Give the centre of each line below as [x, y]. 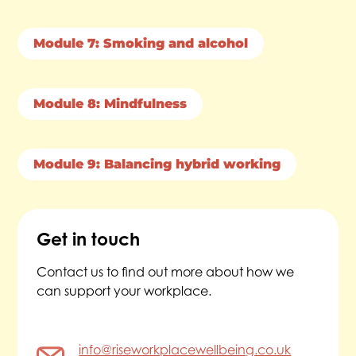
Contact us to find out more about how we [166, 271]
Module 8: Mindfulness [110, 103]
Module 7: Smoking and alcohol [141, 43]
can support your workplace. [124, 290]
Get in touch [89, 238]
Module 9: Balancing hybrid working [157, 164]
